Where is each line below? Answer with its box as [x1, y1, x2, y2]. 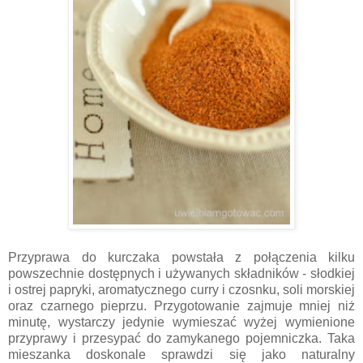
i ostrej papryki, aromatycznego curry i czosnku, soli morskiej [8, 282, 355, 297]
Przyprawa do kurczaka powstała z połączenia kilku [8, 250, 355, 264]
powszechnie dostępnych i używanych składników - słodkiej [8, 266, 355, 280]
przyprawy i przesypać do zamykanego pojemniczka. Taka [8, 331, 355, 345]
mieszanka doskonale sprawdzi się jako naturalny [8, 347, 355, 361]
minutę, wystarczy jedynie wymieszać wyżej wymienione [8, 314, 355, 329]
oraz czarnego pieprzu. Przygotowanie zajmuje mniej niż [8, 298, 355, 313]
